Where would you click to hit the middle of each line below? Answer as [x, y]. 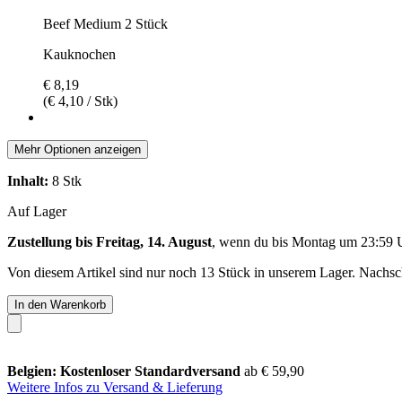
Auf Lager [37, 211]
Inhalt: [28, 180]
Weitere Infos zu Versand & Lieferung [115, 387]
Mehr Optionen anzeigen [78, 149]
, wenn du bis [252, 241]
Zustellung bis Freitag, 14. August [109, 241]
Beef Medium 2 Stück [105, 23]
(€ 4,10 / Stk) [80, 100]
